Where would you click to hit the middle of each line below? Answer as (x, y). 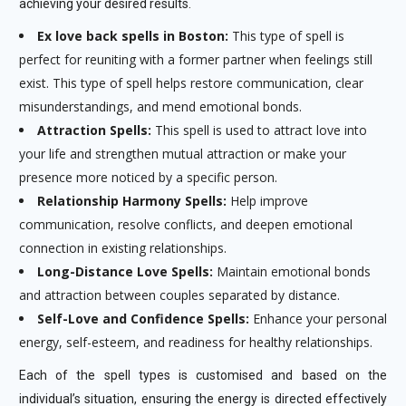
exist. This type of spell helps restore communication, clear (191, 83)
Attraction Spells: (94, 130)
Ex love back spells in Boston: (132, 36)
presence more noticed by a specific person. (148, 177)
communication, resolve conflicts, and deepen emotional (185, 224)
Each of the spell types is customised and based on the (203, 375)
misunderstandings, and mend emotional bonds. (160, 106)
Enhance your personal (318, 319)
